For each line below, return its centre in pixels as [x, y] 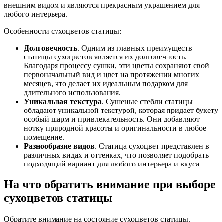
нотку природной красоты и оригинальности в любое [115, 128]
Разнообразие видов [59, 146]
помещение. [44, 137]
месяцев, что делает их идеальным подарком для [106, 83]
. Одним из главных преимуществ [135, 48]
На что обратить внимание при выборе [110, 185]
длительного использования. [72, 92]
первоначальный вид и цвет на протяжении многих [111, 74]
